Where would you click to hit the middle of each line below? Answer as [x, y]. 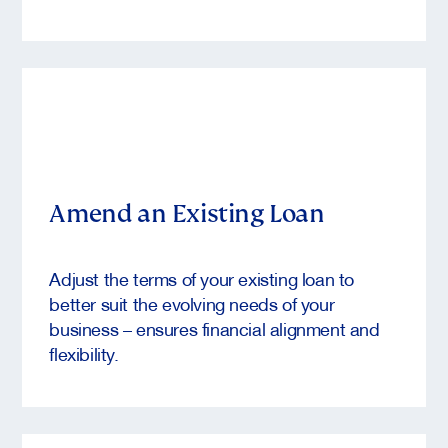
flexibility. [84, 352]
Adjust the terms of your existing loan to [202, 277]
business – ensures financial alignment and [214, 327]
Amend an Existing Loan [187, 212]
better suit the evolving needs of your [192, 302]
